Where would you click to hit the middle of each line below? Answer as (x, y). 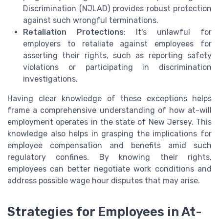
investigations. (50, 79)
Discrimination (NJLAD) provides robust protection (117, 9)
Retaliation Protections (73, 32)
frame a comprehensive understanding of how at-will (109, 110)
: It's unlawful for (168, 32)
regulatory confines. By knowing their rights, (109, 157)
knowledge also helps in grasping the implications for (109, 134)
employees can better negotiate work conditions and (109, 169)
